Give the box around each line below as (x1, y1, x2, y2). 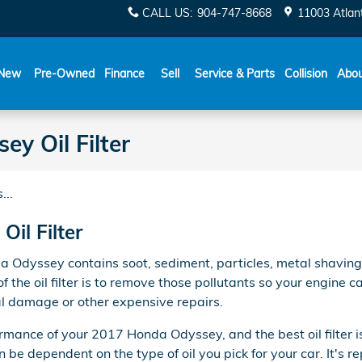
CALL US (141, 6, 190, 20)
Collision (284, 66, 327, 81)
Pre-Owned (34, 66, 95, 81)
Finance (104, 66, 145, 81)
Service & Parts (195, 66, 275, 81)
